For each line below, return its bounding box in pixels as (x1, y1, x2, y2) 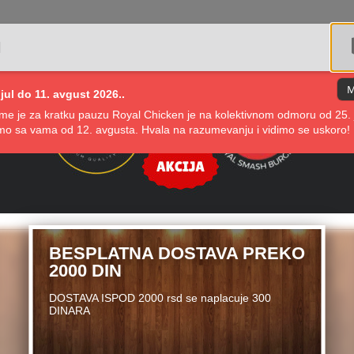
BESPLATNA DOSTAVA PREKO (48, 243, 305, 263)
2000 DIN (48, 261, 122, 281)
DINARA (48, 304, 90, 317)
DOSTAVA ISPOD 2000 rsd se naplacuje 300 (48, 292, 271, 304)
